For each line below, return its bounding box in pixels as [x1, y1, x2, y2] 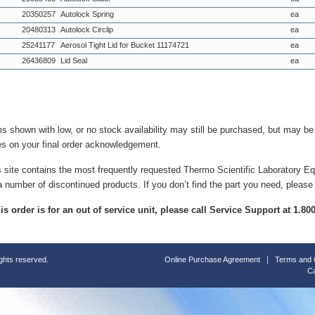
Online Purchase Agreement [165, 255, 260, 264]
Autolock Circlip [60, 25, 113, 34]
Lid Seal [60, 56, 87, 65]
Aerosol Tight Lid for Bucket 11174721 [60, 41, 189, 49]
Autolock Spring [60, 10, 114, 18]
